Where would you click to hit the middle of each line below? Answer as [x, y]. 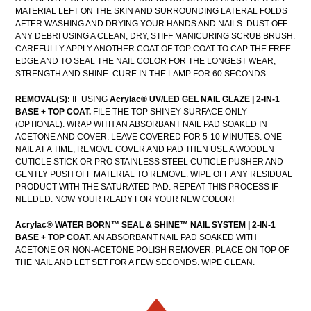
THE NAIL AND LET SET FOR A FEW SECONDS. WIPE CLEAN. [135, 263]
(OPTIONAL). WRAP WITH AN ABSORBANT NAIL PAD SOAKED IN [141, 124]
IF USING [90, 99]
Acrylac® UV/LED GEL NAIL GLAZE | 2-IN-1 [195, 99]
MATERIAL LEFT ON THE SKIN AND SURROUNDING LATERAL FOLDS [151, 11]
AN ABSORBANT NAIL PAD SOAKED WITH [175, 238]
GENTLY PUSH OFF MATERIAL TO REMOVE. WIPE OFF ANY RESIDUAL [154, 174]
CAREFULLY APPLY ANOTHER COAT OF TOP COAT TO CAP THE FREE [153, 48]
